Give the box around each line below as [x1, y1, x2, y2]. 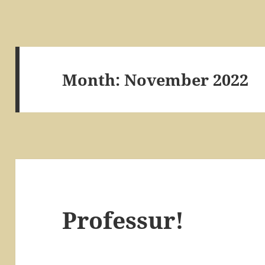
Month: [62, 68, 125, 91]
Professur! [62, 204, 185, 236]
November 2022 [124, 68, 249, 91]
